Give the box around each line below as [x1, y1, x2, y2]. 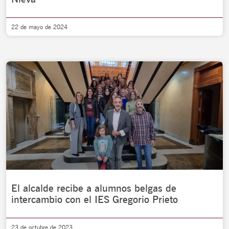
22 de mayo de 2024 [11, 23, 67, 31]
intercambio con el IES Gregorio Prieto [11, 193, 178, 205]
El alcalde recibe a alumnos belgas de [11, 182, 176, 194]
